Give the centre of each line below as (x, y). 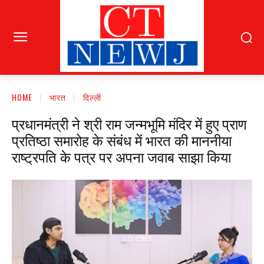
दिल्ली (92, 97)
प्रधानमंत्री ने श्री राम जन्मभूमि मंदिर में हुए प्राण (129, 123)
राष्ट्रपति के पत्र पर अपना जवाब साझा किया (121, 156)
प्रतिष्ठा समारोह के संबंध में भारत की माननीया (122, 140)
